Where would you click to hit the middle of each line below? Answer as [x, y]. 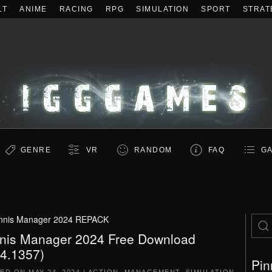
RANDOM [153, 150]
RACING [76, 9]
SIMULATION [162, 9]
